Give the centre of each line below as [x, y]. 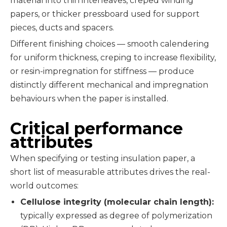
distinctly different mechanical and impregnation [109, 85]
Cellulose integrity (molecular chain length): [117, 202]
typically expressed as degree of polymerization [116, 216]
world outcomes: [44, 186]
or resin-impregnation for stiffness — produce [102, 71]
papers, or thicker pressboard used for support [105, 14]
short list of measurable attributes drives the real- [110, 172]
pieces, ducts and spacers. [62, 28]
